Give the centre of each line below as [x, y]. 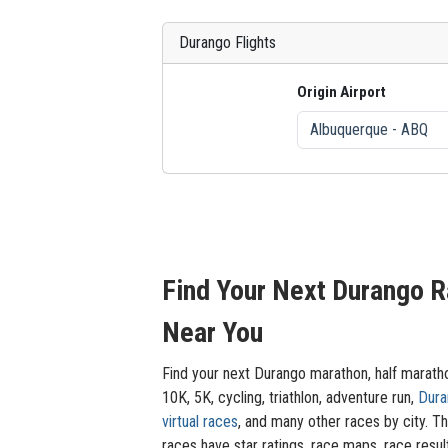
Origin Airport [341, 92]
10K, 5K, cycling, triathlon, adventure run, [290, 397]
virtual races [200, 421]
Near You [212, 332]
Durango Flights [227, 42]
